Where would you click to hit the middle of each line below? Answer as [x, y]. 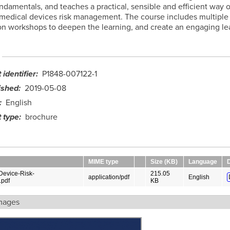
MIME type [103, 161]
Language [203, 161]
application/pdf [109, 177]
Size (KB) [164, 161]
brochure [41, 117]
